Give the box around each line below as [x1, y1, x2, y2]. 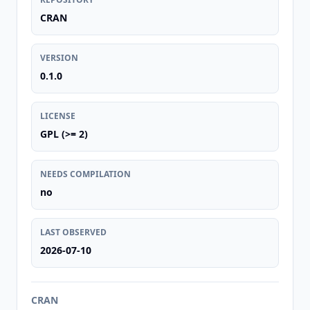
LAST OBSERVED [40, 226, 107, 238]
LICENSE [40, 110, 75, 122]
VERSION [40, 52, 78, 64]
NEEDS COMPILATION [40, 168, 131, 180]
